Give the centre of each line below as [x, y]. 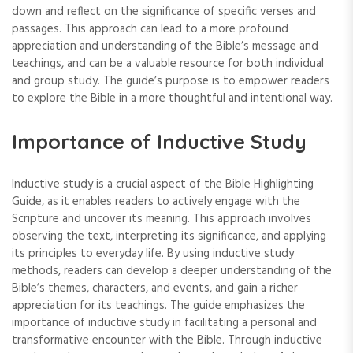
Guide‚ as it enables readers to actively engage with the [156, 202]
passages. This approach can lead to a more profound [150, 29]
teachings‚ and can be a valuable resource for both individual [168, 64]
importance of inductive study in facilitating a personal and [164, 323]
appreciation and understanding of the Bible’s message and [165, 46]
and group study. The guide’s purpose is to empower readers [171, 81]
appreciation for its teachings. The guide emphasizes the [158, 306]
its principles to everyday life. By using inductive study [153, 254]
